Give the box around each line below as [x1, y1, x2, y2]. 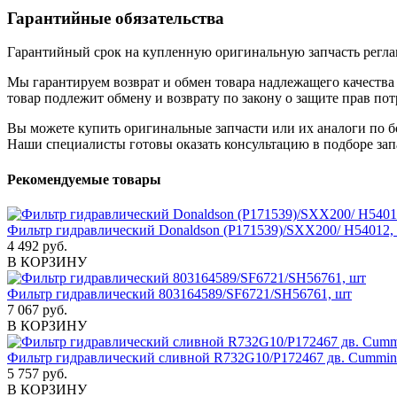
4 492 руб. [7, 237, 67, 253]
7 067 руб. [7, 301, 67, 317]
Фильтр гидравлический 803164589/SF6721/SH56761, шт [7, 285, 352, 301]
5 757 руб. [7, 365, 67, 381]
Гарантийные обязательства [7, 8, 224, 27]
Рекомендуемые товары [7, 171, 161, 187]
